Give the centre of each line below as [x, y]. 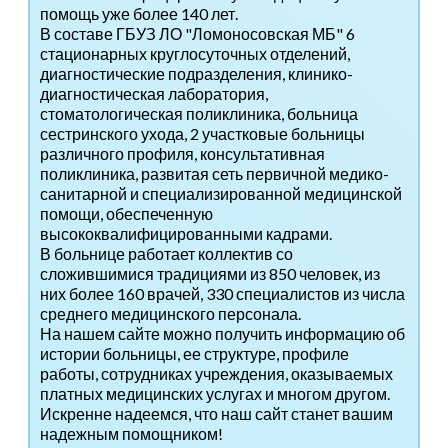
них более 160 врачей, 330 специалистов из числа [222, 294]
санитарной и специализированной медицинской [221, 194]
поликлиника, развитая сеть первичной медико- [214, 174]
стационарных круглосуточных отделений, [195, 54]
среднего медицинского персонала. [170, 314]
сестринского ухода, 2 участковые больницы [202, 134]
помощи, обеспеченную [126, 214]
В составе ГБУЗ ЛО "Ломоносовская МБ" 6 [197, 34]
